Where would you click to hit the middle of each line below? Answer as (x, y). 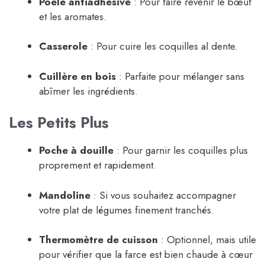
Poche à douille (76, 151)
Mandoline (65, 195)
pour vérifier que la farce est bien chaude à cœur (146, 255)
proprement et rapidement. (98, 165)
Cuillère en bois (77, 76)
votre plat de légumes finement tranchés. (127, 210)
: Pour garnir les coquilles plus (181, 151)
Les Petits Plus (59, 123)
